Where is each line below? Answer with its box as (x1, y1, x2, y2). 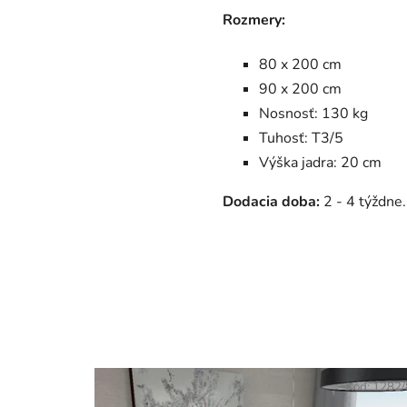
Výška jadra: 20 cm (259, 152, 382, 173)
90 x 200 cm (259, 78, 342, 99)
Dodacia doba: (223, 191, 321, 212)
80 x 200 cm (259, 54, 342, 74)
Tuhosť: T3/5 (259, 127, 344, 148)
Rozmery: (223, 9, 286, 30)
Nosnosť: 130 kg (259, 103, 369, 124)
